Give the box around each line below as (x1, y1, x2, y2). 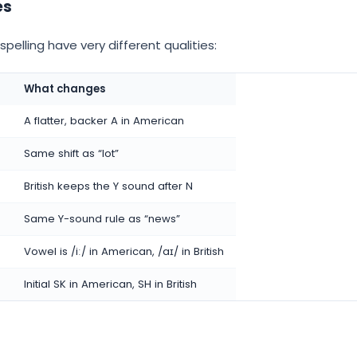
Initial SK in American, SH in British (24, 277, 197, 292)
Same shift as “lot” (24, 146, 119, 162)
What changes (24, 81, 105, 97)
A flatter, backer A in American (24, 113, 184, 129)
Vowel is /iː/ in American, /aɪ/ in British (24, 244, 224, 260)
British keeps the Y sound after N (24, 178, 193, 194)
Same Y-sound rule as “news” (24, 211, 180, 227)
